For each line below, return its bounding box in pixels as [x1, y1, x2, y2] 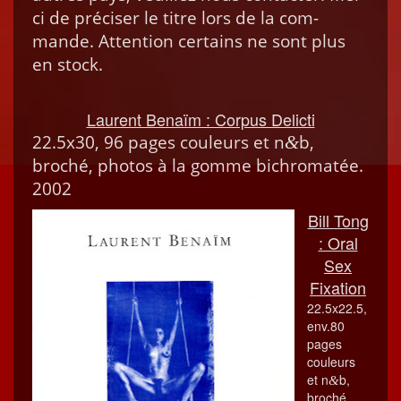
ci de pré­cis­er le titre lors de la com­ [32, 6, 319, 30]
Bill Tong [307, 209, 369, 232]
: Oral [318, 231, 358, 254]
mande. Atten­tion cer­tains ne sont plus [32, 30, 346, 53]
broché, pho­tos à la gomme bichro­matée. [32, 154, 363, 177]
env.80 [307, 317, 345, 335]
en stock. [32, 53, 103, 76]
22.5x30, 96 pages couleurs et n [32, 131, 285, 154]
